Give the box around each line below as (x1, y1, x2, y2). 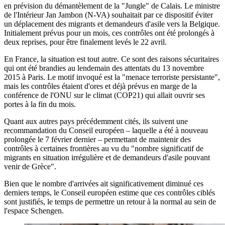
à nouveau (175, 126, 208, 135)
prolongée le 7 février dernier (4, 135, 96, 144)
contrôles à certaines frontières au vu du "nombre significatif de (4, 144, 203, 153)
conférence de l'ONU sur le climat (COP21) (4, 91, 145, 100)
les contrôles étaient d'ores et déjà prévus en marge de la (21, 82, 197, 91)
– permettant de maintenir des (96, 135, 191, 144)
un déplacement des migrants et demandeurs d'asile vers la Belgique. (4, 20, 220, 29)
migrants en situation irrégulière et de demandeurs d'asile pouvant (4, 153, 210, 162)
